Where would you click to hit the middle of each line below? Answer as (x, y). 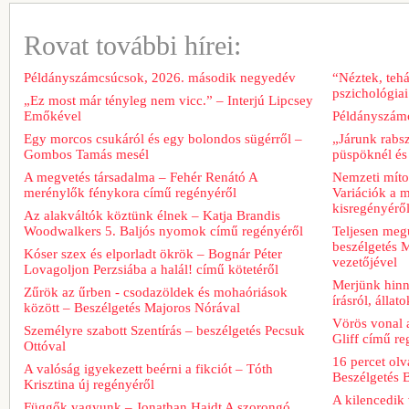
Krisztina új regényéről (89, 384)
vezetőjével (365, 262)
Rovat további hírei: (132, 45)
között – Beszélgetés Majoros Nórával (132, 307)
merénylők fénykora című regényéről (130, 192)
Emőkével (52, 115)
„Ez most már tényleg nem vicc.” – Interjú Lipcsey (168, 100)
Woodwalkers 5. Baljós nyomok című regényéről (163, 231)
